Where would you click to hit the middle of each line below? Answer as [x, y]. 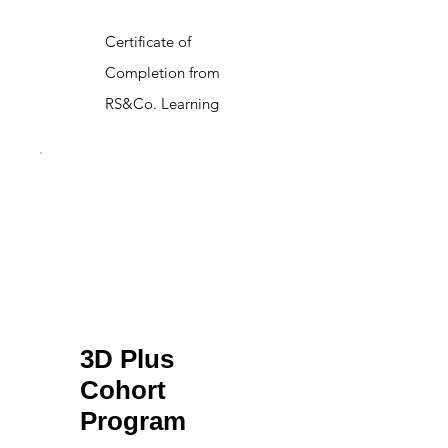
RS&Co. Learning [162, 104]
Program [133, 421]
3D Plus [127, 359]
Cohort [123, 390]
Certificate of [148, 42]
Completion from [162, 73]
